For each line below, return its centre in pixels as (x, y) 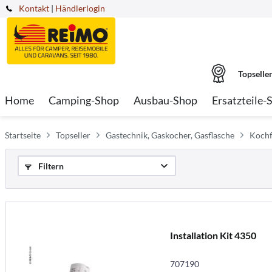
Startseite (23, 135)
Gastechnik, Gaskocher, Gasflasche (170, 135)
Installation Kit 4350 (213, 235)
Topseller (73, 135)
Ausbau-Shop (165, 100)
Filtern (50, 166)
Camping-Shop (84, 100)
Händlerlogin (80, 8)
